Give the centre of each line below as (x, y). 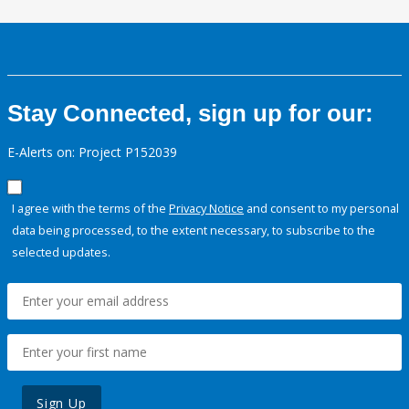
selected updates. (61, 252)
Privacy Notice (206, 209)
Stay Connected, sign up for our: (190, 114)
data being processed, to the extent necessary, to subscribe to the (194, 231)
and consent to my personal (321, 209)
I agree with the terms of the (90, 209)
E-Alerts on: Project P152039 (92, 152)
